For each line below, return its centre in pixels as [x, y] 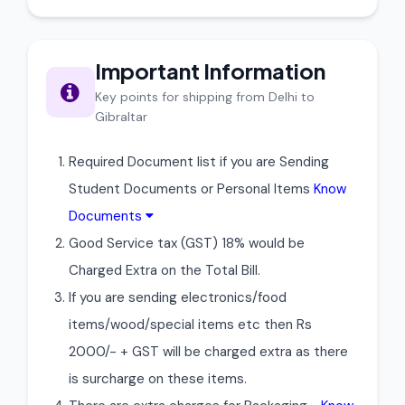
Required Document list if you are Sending [199, 162]
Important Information [210, 71]
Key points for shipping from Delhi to [204, 97]
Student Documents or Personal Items [191, 189]
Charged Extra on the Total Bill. [165, 270]
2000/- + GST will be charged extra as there [208, 352]
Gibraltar [121, 117]
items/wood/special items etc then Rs [190, 325]
